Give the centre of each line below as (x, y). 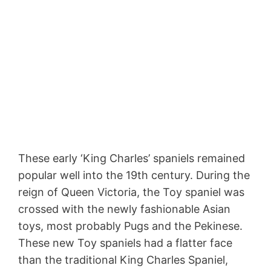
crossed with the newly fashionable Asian (124, 209)
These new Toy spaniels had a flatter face (125, 243)
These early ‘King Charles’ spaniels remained (132, 158)
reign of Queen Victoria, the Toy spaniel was (131, 192)
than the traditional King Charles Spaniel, (123, 260)
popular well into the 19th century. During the (134, 175)
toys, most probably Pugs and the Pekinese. (130, 226)
